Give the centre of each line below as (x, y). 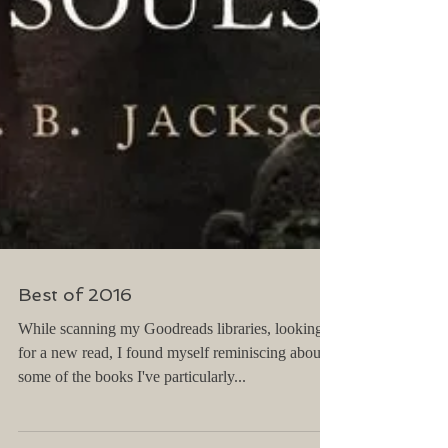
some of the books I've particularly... (132, 412)
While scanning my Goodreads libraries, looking (170, 364)
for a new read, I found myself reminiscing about (171, 388)
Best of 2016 (75, 330)
